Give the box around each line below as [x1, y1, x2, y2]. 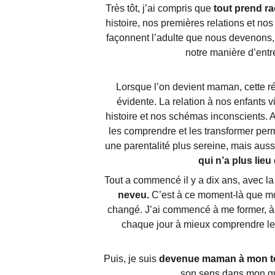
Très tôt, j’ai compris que [105, 3, 214, 14]
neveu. [118, 190, 150, 200]
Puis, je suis [104, 254, 160, 264]
